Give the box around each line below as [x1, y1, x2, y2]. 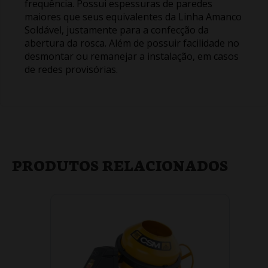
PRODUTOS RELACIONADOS [12, 154, 228, 175]
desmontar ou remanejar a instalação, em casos [25, 49, 239, 63]
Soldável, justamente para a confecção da [25, 23, 209, 36]
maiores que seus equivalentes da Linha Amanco [25, 10, 242, 23]
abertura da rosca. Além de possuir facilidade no [25, 36, 239, 50]
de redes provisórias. [25, 62, 118, 76]
